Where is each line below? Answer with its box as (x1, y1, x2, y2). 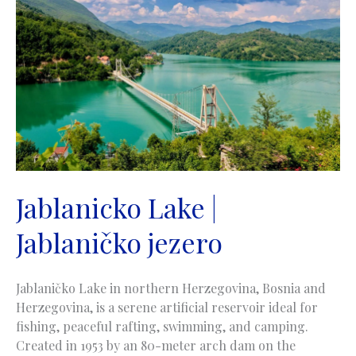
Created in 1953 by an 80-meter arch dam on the (16, 336, 296, 354)
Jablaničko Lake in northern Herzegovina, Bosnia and (16, 279, 326, 296)
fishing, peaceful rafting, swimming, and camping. (16, 317, 308, 335)
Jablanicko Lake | (16, 188, 217, 226)
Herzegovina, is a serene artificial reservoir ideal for (16, 298, 318, 315)
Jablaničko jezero (16, 223, 222, 261)
